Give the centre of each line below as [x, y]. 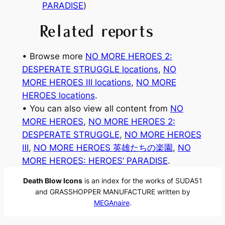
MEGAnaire [111, 203]
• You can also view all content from [96, 109]
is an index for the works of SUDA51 [142, 181]
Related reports [96, 31]
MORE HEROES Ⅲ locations [76, 83]
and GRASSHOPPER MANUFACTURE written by [113, 192]
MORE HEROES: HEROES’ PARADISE [95, 161]
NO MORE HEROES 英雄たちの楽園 [103, 148]
